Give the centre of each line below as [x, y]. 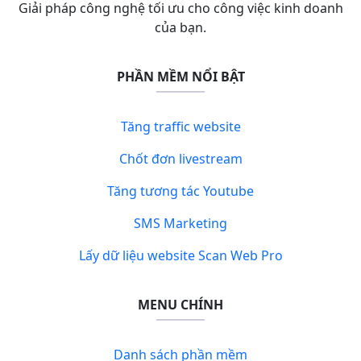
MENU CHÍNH [180, 305]
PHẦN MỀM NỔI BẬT [180, 77]
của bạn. [180, 28]
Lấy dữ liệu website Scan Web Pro [180, 256]
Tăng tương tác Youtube [180, 191]
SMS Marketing [180, 224]
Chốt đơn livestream [180, 159]
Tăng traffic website [180, 127]
